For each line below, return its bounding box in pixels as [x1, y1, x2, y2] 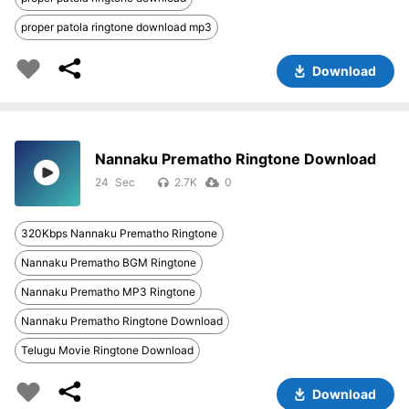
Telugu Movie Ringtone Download [21, 343, 194, 357]
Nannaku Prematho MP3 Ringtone [21, 285, 195, 299]
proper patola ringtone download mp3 [21, 20, 212, 34]
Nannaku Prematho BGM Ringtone [21, 256, 196, 269]
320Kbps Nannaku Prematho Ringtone [21, 226, 217, 240]
